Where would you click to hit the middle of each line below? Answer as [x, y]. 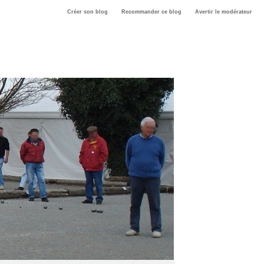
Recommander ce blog [151, 12]
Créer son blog [87, 12]
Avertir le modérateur [223, 12]
